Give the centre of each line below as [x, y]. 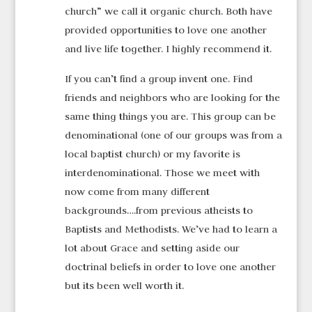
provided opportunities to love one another [165, 30]
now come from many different [137, 192]
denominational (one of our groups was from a [173, 135]
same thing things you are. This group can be [170, 117]
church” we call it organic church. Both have [168, 11]
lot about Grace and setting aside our [152, 248]
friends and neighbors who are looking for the [172, 98]
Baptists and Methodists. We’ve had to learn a [171, 229]
